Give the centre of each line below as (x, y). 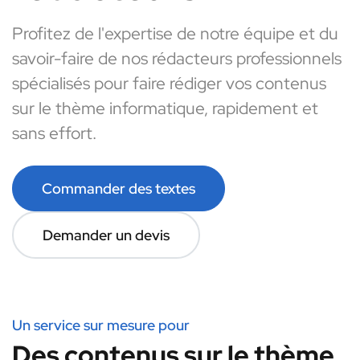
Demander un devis (106, 235)
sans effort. (54, 133)
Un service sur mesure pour (101, 325)
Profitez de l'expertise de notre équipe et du (175, 33)
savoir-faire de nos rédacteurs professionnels (177, 58)
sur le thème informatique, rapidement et (165, 108)
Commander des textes (119, 188)
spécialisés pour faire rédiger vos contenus (169, 83)
